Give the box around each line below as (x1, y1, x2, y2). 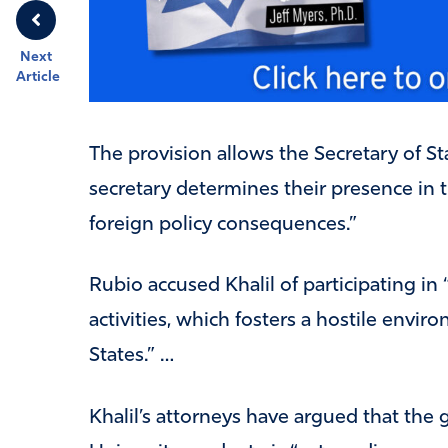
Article (16, 70, 60, 85)
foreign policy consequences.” (88, 214, 357, 235)
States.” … (88, 346, 175, 367)
